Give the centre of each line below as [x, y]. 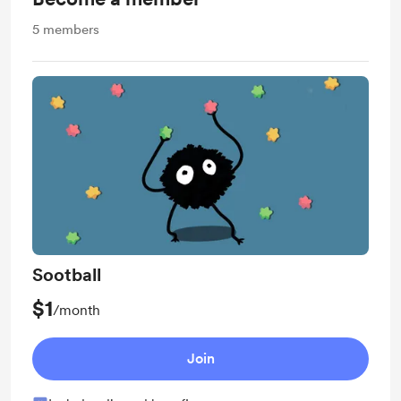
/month [77, 310]
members [71, 30]
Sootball [67, 275]
